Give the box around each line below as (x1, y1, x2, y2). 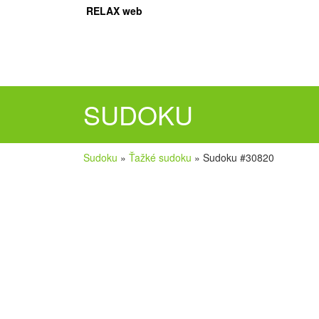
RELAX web (86, 4, 142, 18)
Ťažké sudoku (129, 150, 192, 165)
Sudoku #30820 (203, 150, 274, 165)
